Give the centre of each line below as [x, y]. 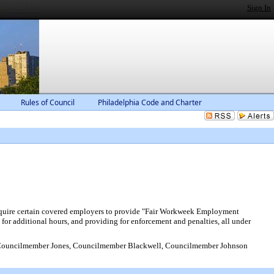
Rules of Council [48, 102]
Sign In [259, 8]
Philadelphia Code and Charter [150, 102]
